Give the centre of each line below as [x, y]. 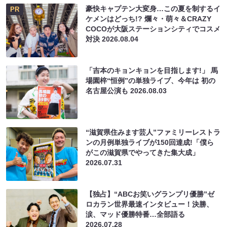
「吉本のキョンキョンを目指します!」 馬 [152, 70]
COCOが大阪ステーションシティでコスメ [153, 29]
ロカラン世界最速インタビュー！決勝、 [150, 204]
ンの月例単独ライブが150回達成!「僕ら [150, 142]
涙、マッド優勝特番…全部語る [136, 214]
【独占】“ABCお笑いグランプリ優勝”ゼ [150, 194]
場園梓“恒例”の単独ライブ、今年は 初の [151, 81]
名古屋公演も [108, 91]
